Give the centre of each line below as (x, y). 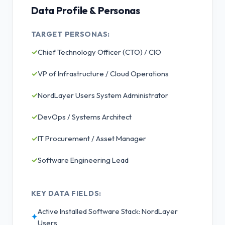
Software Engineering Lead (83, 160)
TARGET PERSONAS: (71, 34)
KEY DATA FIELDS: (66, 193)
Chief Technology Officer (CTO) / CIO (99, 52)
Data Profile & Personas (85, 10)
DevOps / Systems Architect (84, 117)
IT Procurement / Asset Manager (92, 138)
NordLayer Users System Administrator (103, 95)
